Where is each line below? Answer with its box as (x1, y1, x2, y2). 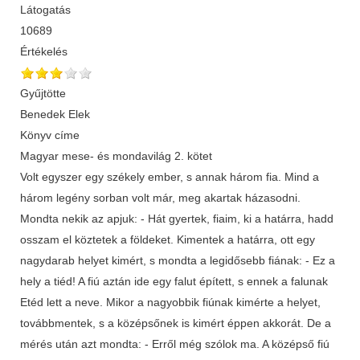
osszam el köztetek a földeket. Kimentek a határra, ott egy (20, 232, 315, 246)
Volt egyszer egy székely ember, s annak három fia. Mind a (20, 170, 319, 183)
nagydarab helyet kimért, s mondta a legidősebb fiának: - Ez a (20, 253, 335, 267)
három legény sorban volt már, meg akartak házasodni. (20, 190, 301, 204)
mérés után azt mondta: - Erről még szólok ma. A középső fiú (20, 337, 329, 350)
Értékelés (20, 44, 67, 58)
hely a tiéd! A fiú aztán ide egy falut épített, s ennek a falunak (20, 274, 328, 288)
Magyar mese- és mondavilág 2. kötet (20, 149, 212, 162)
